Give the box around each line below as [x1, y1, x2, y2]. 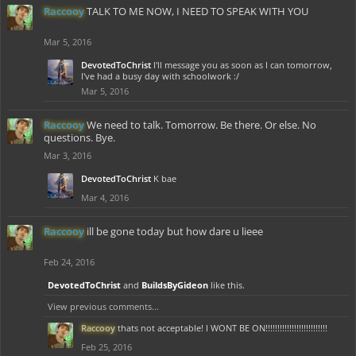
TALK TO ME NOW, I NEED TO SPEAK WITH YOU [87, 4, 308, 18]
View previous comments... [48, 300, 159, 312]
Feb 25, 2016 [81, 341, 132, 353]
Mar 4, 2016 [81, 192, 129, 203]
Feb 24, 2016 [44, 256, 95, 268]
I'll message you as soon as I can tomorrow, [153, 59, 332, 71]
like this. [208, 279, 245, 291]
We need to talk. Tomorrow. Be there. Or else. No [87, 118, 316, 132]
